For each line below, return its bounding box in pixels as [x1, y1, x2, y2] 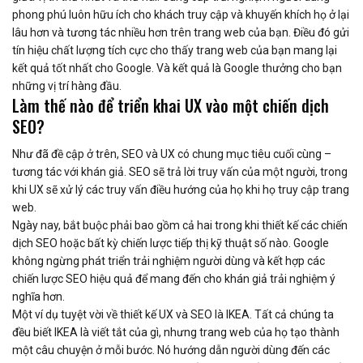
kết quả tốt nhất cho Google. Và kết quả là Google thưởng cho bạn [12, 62, 342, 75]
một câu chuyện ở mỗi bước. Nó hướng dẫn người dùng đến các [12, 344, 330, 357]
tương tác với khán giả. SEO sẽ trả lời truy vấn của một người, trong [12, 165, 348, 179]
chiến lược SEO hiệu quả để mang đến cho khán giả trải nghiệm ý [12, 272, 335, 286]
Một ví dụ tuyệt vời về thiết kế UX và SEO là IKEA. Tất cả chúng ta [12, 308, 334, 322]
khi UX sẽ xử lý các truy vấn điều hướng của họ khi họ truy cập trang [12, 183, 349, 197]
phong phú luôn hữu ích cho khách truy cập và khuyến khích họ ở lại [12, 8, 349, 22]
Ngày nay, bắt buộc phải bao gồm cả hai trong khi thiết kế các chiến [12, 219, 348, 233]
